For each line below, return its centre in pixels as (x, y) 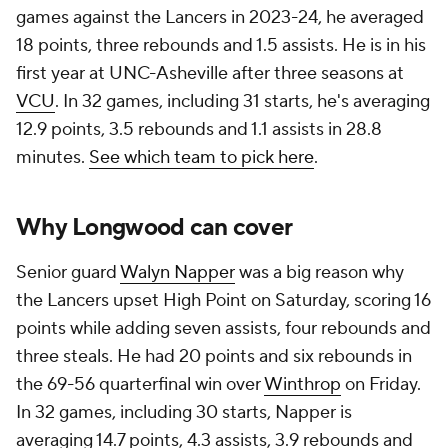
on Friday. (381, 384)
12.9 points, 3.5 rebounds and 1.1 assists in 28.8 (199, 129)
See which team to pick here (201, 157)
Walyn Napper (177, 272)
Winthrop (302, 384)
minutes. (52, 157)
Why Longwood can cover (157, 227)
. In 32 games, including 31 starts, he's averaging (242, 101)
